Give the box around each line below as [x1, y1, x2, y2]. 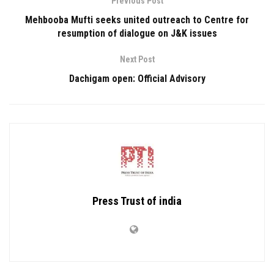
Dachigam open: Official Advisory [68, 73, 206, 85]
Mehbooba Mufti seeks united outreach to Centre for [25, 14, 249, 26]
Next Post [119, 54, 155, 65]
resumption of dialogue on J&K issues [57, 28, 217, 40]
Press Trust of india [92, 194, 182, 208]
